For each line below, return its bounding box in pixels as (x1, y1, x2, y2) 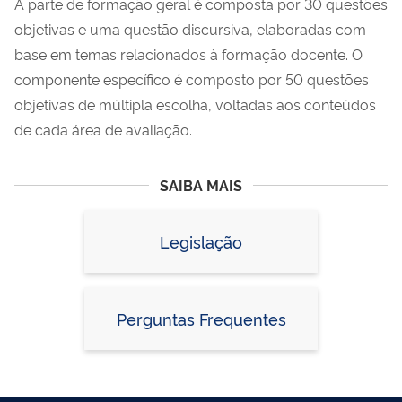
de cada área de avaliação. (14, 119, 192, 140)
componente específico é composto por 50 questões (14, 69, 369, 90)
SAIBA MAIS (160, 175, 242, 196)
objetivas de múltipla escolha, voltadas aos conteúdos (14, 94, 376, 115)
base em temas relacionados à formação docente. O (14, 44, 363, 65)
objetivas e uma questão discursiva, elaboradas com (14, 19, 366, 39)
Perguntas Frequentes (116, 308, 286, 330)
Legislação (160, 231, 242, 253)
